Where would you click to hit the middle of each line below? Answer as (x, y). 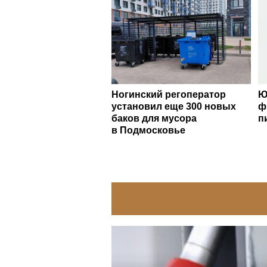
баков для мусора (154, 118)
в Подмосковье (148, 130)
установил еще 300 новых (174, 106)
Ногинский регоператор (169, 94)
